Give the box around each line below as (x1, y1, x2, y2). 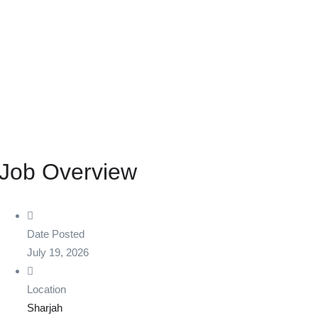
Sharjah (26, 302, 62, 314)
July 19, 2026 (26, 246, 89, 259)
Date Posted (26, 228, 84, 241)
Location (26, 283, 66, 296)
